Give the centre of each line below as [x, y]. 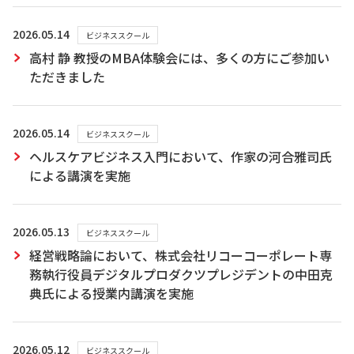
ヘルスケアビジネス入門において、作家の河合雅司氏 [181, 156]
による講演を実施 [80, 175]
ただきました [67, 77]
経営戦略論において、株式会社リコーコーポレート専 [181, 255]
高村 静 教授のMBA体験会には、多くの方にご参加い [179, 58]
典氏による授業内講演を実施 [111, 293]
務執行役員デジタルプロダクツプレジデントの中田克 [181, 274]
